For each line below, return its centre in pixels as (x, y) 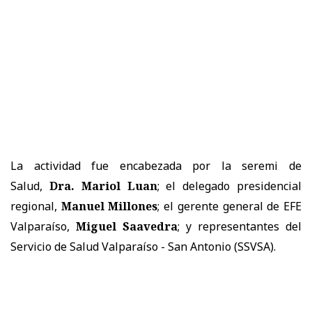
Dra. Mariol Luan (103, 186)
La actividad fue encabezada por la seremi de (156, 166)
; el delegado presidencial (229, 186)
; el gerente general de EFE (230, 206)
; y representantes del (240, 227)
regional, (34, 206)
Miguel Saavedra (127, 227)
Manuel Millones (109, 206)
